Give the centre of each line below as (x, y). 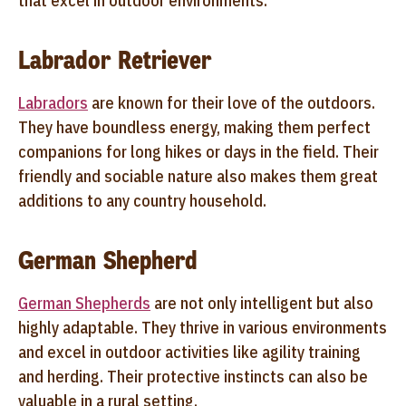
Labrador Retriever (115, 60)
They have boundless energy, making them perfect (194, 127)
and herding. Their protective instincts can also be (193, 376)
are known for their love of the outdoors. (232, 102)
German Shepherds (84, 303)
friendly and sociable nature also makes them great (198, 176)
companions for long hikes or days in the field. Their (198, 151)
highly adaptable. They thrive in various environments (203, 327)
